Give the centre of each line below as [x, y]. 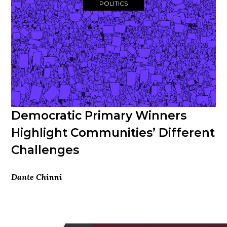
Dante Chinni [37, 177]
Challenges [45, 150]
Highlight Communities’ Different [113, 133]
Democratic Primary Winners [99, 116]
